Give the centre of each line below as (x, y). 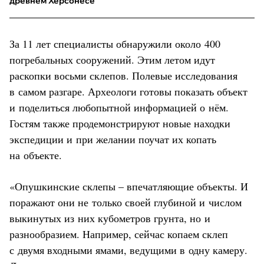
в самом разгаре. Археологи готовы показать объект (128, 91)
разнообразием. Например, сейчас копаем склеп (119, 234)
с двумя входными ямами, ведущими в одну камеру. (128, 250)
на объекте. (36, 155)
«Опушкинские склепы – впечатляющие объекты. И (129, 186)
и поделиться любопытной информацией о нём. (119, 107)
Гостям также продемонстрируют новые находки (120, 123)
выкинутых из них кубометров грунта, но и (110, 218)
